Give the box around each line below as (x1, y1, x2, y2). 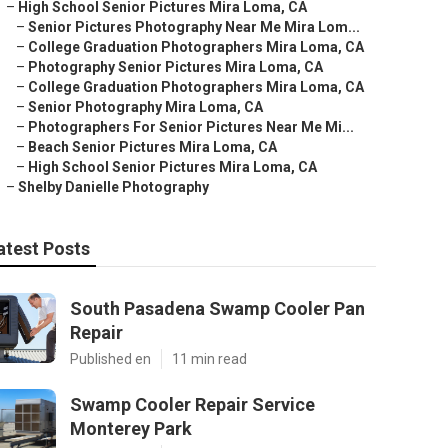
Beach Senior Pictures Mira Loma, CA (28, 139, 277, 155)
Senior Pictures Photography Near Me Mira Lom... (28, 19, 360, 35)
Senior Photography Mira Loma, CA (28, 99, 263, 115)
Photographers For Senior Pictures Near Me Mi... (28, 119, 354, 135)
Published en (70, 351, 151, 367)
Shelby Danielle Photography (18, 179, 209, 195)
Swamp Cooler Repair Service (70, 394, 315, 415)
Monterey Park (70, 418, 192, 439)
